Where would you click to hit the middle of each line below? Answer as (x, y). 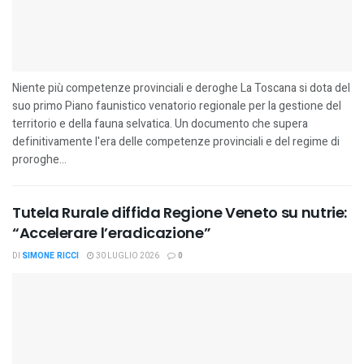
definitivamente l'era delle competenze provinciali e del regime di (176, 141)
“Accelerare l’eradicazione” (112, 232)
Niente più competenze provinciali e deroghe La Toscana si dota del (181, 88)
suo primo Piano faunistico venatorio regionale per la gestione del (177, 106)
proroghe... (39, 159)
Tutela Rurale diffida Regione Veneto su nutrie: (180, 212)
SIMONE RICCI (50, 256)
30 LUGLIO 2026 (127, 256)
